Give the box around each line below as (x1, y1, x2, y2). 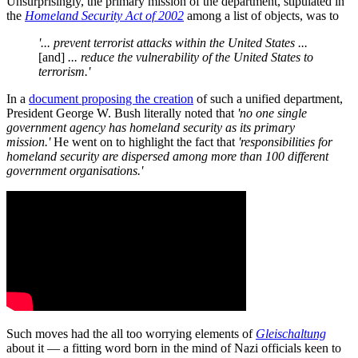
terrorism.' (38, 64, 93, 78)
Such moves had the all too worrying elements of (6, 326, 256, 340)
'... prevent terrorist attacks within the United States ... (38, 35, 308, 50)
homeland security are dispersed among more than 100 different (6, 149, 328, 163)
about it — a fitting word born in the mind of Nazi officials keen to (6, 340, 341, 355)
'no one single (237, 105, 307, 120)
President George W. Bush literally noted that (6, 105, 237, 120)
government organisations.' (6, 163, 143, 177)
